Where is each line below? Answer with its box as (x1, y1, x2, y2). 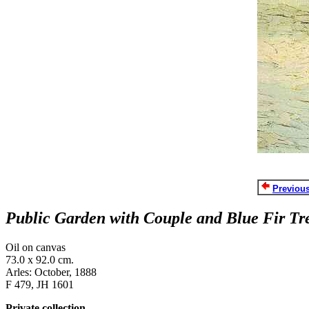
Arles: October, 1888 (6, 266, 97, 278)
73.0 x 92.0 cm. (6, 253, 74, 266)
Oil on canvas (6, 241, 66, 253)
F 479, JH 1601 (6, 278, 74, 290)
